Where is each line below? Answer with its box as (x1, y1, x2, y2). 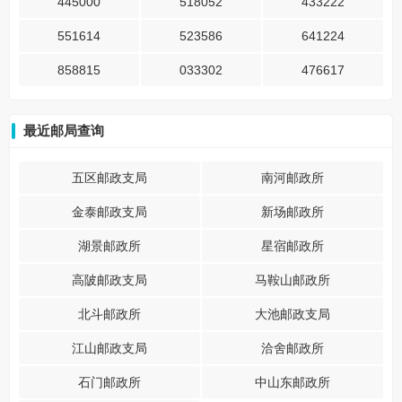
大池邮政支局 (255, 307, 330, 321)
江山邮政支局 (72, 341, 147, 355)
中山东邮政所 (255, 375, 330, 389)
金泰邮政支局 (72, 205, 147, 219)
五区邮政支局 (72, 170, 147, 185)
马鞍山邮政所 (255, 273, 330, 287)
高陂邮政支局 (72, 273, 147, 287)
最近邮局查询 (23, 123, 104, 138)
